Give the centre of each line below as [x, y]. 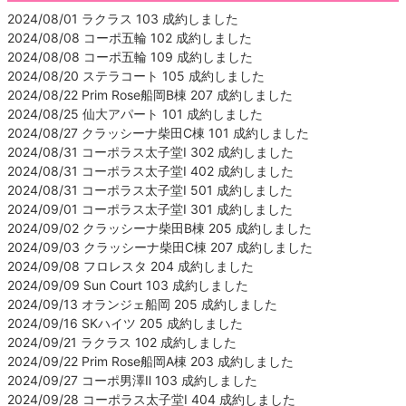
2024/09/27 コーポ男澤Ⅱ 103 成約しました [132, 380]
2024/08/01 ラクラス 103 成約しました [123, 18]
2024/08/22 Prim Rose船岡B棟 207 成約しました [150, 94]
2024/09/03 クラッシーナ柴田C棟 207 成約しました [160, 246]
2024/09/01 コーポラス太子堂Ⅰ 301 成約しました [150, 208]
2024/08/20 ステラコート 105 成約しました [136, 75]
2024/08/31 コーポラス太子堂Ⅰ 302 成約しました [150, 151]
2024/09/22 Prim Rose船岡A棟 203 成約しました [150, 361]
